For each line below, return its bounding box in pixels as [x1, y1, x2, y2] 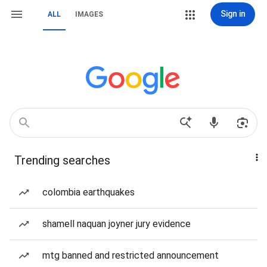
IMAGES [75, 10, 103, 18]
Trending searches [14, 153, 110, 167]
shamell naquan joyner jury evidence [42, 218, 191, 229]
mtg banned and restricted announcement [42, 250, 219, 261]
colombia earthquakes [42, 187, 135, 198]
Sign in [220, 9, 246, 18]
